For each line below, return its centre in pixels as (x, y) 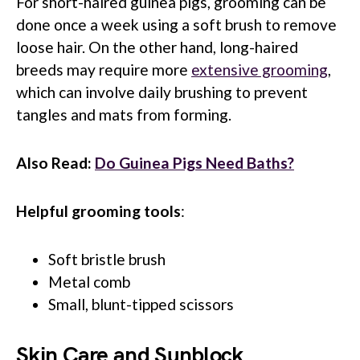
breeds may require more (104, 70)
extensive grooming (260, 70)
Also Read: (55, 163)
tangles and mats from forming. (124, 115)
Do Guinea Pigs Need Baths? (194, 163)
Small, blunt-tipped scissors (141, 305)
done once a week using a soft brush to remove (176, 25)
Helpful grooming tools (98, 211)
